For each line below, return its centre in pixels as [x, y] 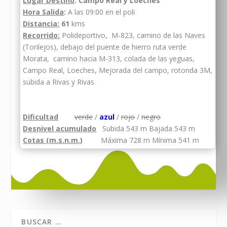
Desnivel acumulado [60, 128]
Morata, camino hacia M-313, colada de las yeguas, [109, 59]
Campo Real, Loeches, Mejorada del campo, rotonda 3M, [118, 70]
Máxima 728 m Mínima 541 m [141, 140]
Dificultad [41, 117]
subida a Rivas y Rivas [59, 82]
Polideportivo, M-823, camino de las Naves [133, 35]
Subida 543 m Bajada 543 [143, 128]
